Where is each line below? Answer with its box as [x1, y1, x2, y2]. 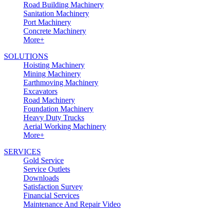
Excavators [23, 87, 57, 95]
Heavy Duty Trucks [23, 113, 84, 122]
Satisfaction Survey [23, 182, 83, 191]
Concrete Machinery [23, 26, 86, 35]
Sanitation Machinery [23, 9, 89, 18]
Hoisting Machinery [23, 60, 85, 69]
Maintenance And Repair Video [23, 200, 121, 208]
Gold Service [23, 156, 64, 164]
